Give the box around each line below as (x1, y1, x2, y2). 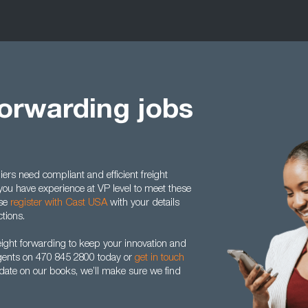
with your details (107, 198, 179, 208)
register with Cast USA (10, 198, 107, 208)
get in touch (135, 253, 184, 263)
